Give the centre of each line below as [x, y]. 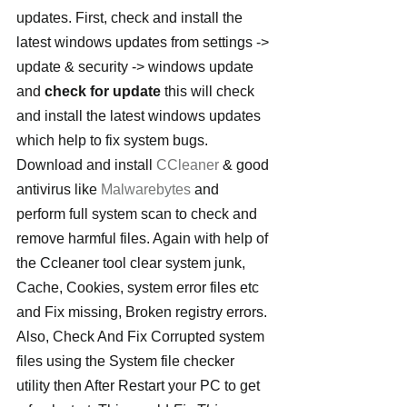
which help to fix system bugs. [114, 140]
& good [246, 165]
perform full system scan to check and [139, 214]
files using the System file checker [127, 361]
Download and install [86, 165]
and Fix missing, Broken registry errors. [142, 312]
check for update [103, 91]
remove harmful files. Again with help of [144, 238]
